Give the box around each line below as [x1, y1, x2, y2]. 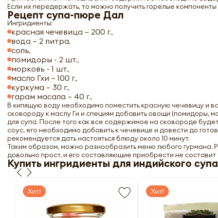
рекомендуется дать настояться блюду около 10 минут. [7, 134, 190, 143]
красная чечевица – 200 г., [11, 27, 115, 36]
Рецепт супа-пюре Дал [7, 8, 124, 21]
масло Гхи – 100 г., [11, 73, 79, 83]
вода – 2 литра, [11, 36, 73, 46]
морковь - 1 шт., [11, 64, 70, 73]
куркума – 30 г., [11, 82, 72, 92]
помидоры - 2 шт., [11, 54, 79, 64]
